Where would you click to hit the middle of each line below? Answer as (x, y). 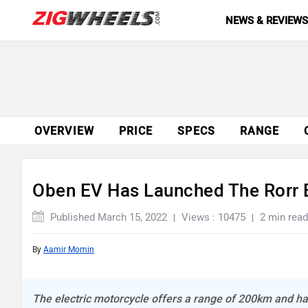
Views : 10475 (213, 217)
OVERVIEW (64, 131)
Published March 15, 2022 (107, 217)
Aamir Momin (69, 250)
